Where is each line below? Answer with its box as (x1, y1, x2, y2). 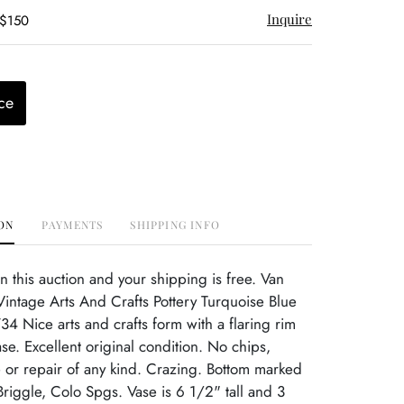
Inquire (267, 10, 312, 28)
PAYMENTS (41, 217, 104, 232)
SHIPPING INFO (130, 217, 220, 232)
